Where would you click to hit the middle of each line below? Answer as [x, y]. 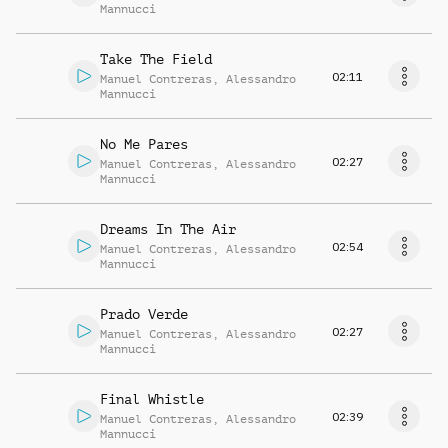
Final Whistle [152, 399]
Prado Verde [144, 314]
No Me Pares [144, 144]
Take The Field [156, 59]
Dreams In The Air [168, 229]
